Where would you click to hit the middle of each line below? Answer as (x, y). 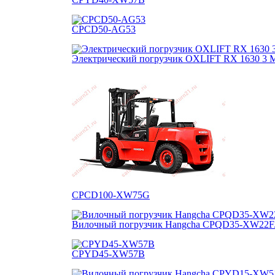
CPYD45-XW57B (108, 254)
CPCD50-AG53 (104, 29)
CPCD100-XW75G (111, 195)
